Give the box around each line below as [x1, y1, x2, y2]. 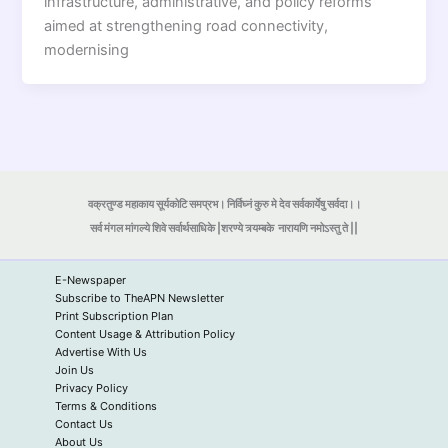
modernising [44, 40, 130, 59]
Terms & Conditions [55, 399, 157, 414]
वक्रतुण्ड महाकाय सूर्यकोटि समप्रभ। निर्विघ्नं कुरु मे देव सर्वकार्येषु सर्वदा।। [87, 198, 361, 212]
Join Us [55, 363, 94, 378]
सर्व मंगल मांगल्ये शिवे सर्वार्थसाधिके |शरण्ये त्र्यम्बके [90, 222, 274, 236]
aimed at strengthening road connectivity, [44, 16, 329, 35]
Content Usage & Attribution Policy [55, 327, 235, 342]
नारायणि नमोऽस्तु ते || [274, 222, 358, 236]
